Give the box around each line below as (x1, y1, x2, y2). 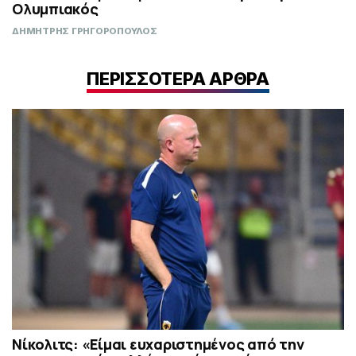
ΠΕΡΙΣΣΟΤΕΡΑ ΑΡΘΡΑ (87, 68, 269, 89)
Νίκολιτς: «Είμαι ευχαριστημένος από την (12, 334, 304, 354)
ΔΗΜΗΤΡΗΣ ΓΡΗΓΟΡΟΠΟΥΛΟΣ (12, 25, 157, 37)
